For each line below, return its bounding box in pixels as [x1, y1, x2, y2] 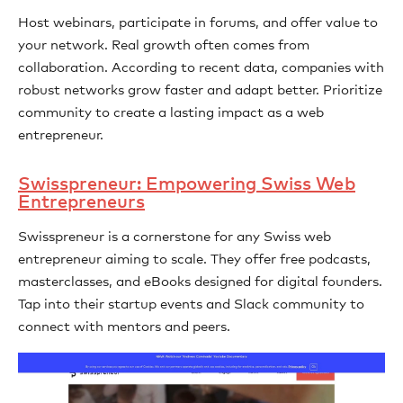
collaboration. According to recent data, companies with [18, 61, 384, 75]
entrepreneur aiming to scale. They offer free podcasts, [18, 253, 371, 266]
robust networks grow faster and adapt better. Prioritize [18, 84, 382, 97]
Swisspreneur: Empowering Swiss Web [18, 175, 355, 193]
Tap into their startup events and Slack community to [18, 298, 364, 311]
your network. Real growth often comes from [18, 39, 309, 52]
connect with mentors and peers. [18, 320, 230, 334]
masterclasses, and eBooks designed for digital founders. [18, 275, 382, 289]
